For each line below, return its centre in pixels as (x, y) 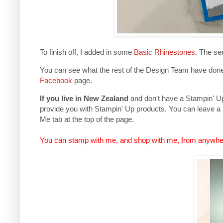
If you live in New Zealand (84, 99)
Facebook (56, 81)
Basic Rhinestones (165, 52)
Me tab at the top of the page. (88, 119)
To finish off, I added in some (87, 52)
